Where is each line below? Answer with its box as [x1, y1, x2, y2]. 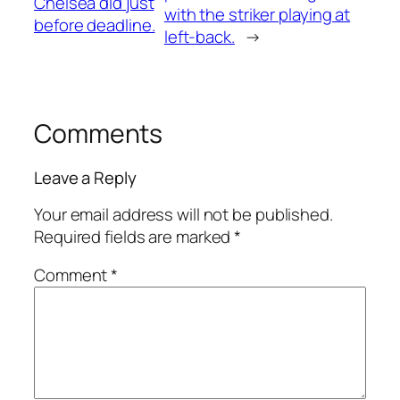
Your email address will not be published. [34, 202, 333, 226]
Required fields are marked [34, 224, 235, 248]
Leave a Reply [34, 166, 137, 190]
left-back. [163, 24, 235, 48]
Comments [34, 115, 163, 151]
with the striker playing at [163, 2, 351, 26]
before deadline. [34, 13, 155, 37]
